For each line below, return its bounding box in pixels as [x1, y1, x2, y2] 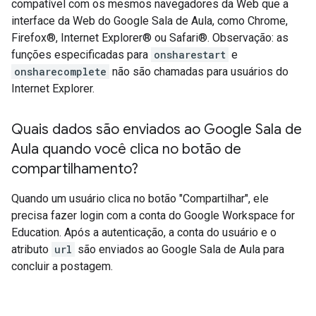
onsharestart [154, 48, 226, 62]
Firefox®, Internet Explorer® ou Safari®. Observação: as [11, 31, 288, 45]
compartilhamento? [11, 160, 138, 178]
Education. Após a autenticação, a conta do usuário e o [11, 226, 276, 240]
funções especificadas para [11, 48, 151, 62]
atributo [11, 243, 51, 257]
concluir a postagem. [11, 260, 113, 274]
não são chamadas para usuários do [109, 65, 288, 79]
